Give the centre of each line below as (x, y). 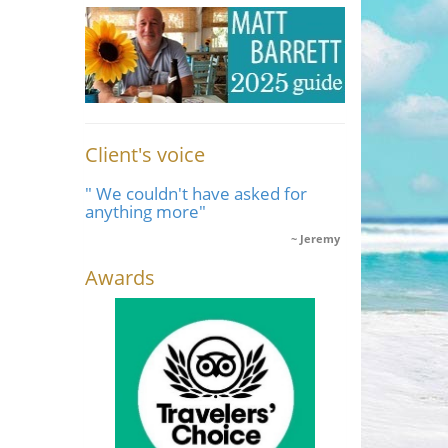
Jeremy (320, 238)
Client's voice (144, 154)
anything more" (145, 211)
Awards (119, 277)
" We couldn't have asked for (195, 193)
